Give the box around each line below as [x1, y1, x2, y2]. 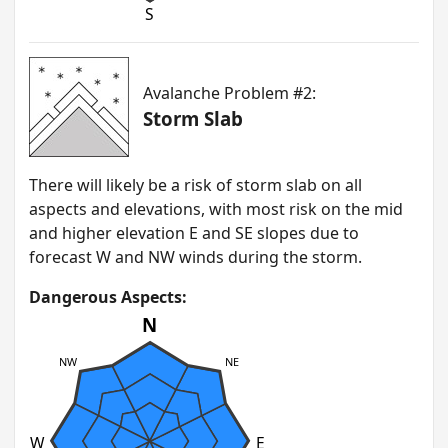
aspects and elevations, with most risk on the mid [29, 198, 403, 221]
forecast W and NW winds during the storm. [29, 246, 362, 269]
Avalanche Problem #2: [143, 82, 316, 105]
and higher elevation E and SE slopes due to [29, 222, 359, 245]
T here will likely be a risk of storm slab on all [29, 174, 362, 197]
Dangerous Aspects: [29, 286, 187, 309]
